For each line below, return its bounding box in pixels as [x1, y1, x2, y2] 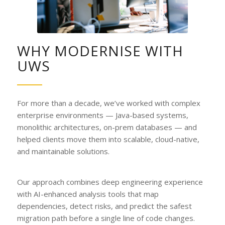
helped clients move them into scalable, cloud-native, [17, 134, 199, 145]
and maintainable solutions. [17, 146, 109, 157]
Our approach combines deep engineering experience [17, 177, 203, 187]
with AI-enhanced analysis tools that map [17, 189, 159, 199]
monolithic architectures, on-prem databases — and [17, 122, 197, 133]
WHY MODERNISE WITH [17, 41, 183, 60]
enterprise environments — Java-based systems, [17, 110, 188, 121]
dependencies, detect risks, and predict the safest [17, 201, 192, 211]
